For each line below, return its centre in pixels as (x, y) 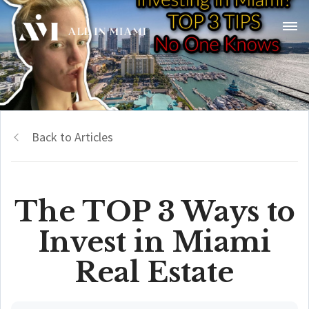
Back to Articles (72, 137)
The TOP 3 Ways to (154, 212)
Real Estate (154, 272)
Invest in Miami (154, 242)
